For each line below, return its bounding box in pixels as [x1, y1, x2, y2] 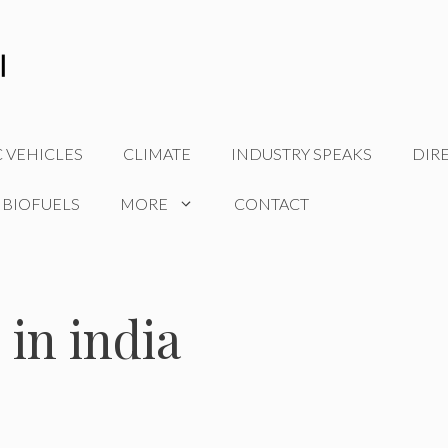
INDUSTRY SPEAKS [231, 144, 372, 164]
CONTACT [234, 194, 309, 214]
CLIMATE [123, 144, 191, 164]
